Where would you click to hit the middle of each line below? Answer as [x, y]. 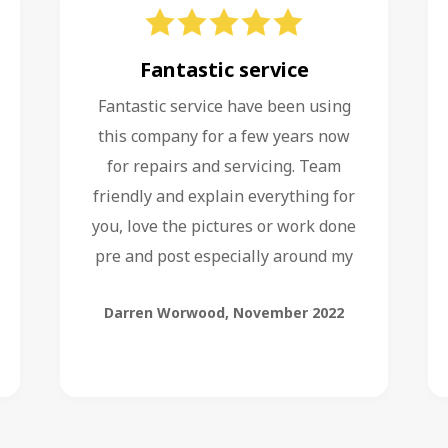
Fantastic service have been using [224, 106]
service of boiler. [224, 286]
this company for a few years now [224, 136]
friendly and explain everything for [224, 196]
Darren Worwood [164, 312]
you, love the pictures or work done [224, 226]
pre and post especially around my [224, 256]
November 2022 [288, 312]
